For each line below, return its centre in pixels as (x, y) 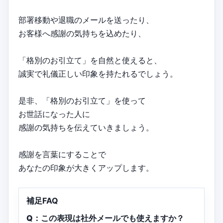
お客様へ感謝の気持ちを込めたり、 (82, 33)
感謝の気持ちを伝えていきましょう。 (86, 127)
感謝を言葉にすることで (62, 154)
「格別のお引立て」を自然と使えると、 (90, 60)
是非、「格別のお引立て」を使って (82, 100)
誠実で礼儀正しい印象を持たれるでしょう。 (98, 73)
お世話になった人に (54, 114)
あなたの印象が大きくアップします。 (86, 167)
